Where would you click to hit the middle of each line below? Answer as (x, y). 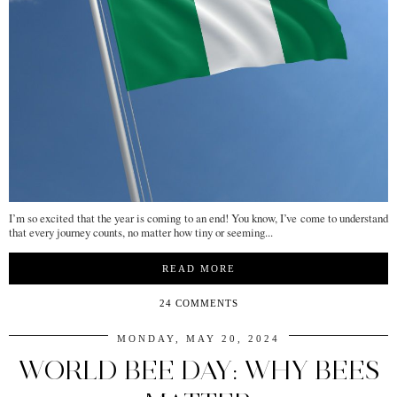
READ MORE (198, 269)
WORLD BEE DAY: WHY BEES (198, 370)
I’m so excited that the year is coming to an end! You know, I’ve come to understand (198, 218)
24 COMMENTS (198, 304)
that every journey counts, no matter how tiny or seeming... (141, 233)
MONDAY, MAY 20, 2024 (198, 339)
